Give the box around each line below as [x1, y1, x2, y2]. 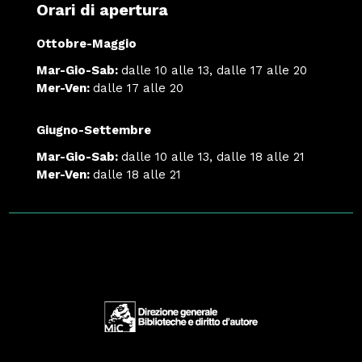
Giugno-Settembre [36, 123, 151, 137]
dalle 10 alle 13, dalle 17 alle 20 [120, 63, 307, 78]
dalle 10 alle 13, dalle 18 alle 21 [120, 149, 305, 164]
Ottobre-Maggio [36, 36, 137, 51]
